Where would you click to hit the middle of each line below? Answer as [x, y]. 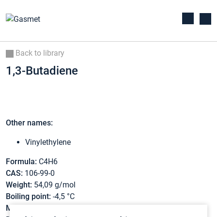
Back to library [39, 53]
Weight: [19, 185]
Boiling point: [28, 197]
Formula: [21, 162]
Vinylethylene [48, 142]
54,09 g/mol [54, 185]
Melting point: [30, 208]
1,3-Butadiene [42, 71]
